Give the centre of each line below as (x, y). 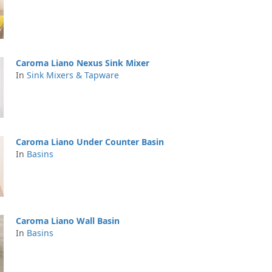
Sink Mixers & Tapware (73, 75)
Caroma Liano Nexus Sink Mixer (83, 63)
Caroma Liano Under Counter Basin (90, 142)
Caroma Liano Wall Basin (68, 221)
